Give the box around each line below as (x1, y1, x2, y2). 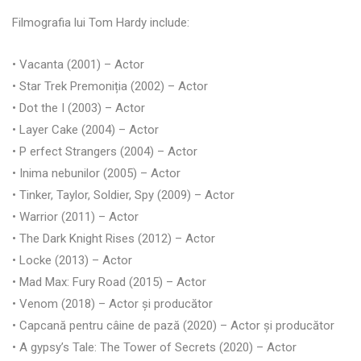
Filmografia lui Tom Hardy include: (12, 15, 189, 30)
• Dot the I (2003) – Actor (12, 100, 145, 115)
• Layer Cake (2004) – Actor (12, 122, 159, 137)
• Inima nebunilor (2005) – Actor (12, 165, 180, 180)
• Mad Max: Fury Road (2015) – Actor (12, 274, 206, 289)
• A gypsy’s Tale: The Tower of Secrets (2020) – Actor (12, 339, 297, 355)
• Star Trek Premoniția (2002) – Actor (12, 78, 208, 93)
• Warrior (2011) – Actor (12, 209, 139, 224)
